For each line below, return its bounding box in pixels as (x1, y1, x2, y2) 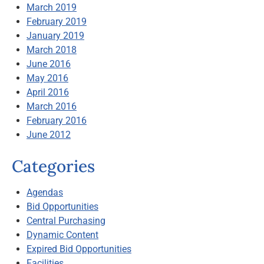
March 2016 (27, 100, 77, 112)
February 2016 (27, 114, 87, 126)
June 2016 (27, 58, 71, 70)
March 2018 (27, 44, 77, 55)
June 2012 (27, 128, 71, 140)
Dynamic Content (27, 229, 98, 240)
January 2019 (27, 29, 84, 41)
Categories (12, 155, 95, 177)
